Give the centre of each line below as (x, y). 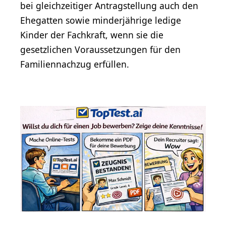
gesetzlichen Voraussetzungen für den (100, 50)
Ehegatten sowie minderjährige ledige (101, 20)
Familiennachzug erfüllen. (75, 64)
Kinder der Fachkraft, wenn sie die (92, 35)
